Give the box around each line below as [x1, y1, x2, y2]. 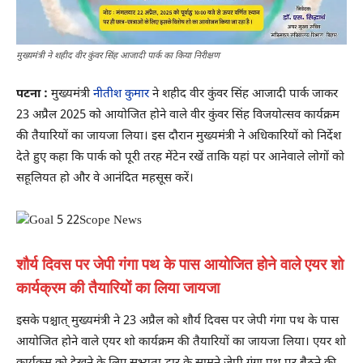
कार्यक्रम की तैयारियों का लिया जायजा [16, 278, 220, 297]
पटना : [16, 86, 48, 102]
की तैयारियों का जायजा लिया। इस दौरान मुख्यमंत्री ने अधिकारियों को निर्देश [16, 128, 341, 144]
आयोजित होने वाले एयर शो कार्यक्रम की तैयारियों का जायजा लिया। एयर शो [16, 334, 346, 350]
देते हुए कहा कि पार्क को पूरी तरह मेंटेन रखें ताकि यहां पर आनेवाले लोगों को [16, 149, 344, 165]
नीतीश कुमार [93, 86, 149, 102]
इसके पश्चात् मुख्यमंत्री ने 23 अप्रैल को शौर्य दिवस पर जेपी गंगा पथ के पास [16, 313, 339, 329]
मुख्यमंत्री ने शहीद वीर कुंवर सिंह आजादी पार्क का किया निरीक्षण [16, 49, 220, 62]
